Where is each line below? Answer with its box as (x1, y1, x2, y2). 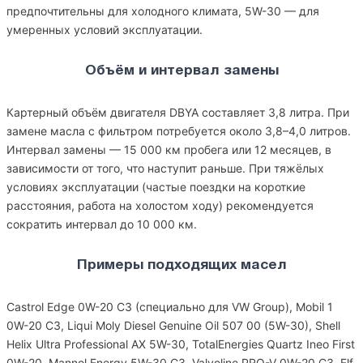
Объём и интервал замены (84, 65, 279, 77)
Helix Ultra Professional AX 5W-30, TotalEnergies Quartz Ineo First (6, 337, 355, 351)
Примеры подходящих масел (76, 259, 287, 271)
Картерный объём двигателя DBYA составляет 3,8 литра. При (6, 105, 349, 119)
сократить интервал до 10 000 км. (6, 217, 197, 231)
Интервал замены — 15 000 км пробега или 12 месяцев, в (6, 143, 331, 156)
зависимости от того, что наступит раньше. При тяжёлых (6, 161, 324, 175)
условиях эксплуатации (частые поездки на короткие (6, 180, 305, 194)
